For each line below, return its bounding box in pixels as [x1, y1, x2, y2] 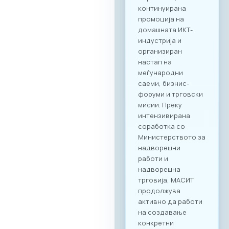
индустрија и [138, 36, 181, 45]
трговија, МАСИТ [138, 175, 194, 185]
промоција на [138, 14, 184, 24]
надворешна [138, 165, 180, 174]
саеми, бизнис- [138, 79, 189, 88]
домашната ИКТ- [138, 25, 193, 35]
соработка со [138, 122, 185, 131]
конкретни [138, 218, 174, 228]
